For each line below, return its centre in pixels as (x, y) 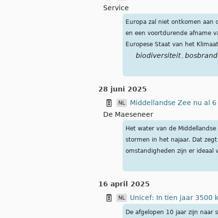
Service (116, 8)
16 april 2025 (124, 184)
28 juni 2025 (123, 89)
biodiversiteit (158, 56)
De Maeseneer (128, 115)
